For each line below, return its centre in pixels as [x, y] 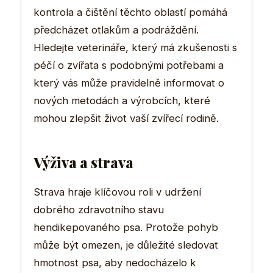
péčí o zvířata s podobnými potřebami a [129, 65]
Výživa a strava [83, 162]
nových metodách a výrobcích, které [122, 100]
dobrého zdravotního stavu [99, 209]
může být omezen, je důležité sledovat [126, 245]
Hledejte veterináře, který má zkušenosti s [135, 47]
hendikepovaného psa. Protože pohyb [126, 227]
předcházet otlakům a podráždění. [116, 30]
